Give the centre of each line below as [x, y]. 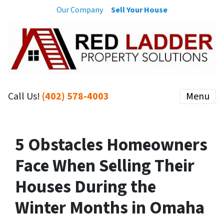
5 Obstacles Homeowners [111, 145]
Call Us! [25, 96]
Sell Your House [139, 10]
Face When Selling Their [105, 166]
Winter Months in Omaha [110, 208]
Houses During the [85, 187]
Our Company [80, 10]
